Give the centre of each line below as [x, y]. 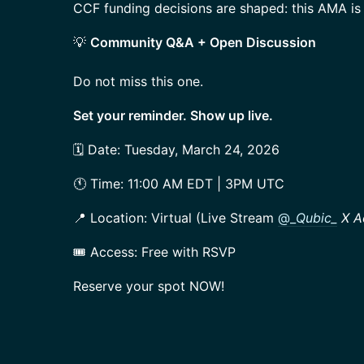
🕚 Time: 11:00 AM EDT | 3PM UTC [179, 184]
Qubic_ [316, 218]
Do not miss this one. [138, 81]
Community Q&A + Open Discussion [203, 42]
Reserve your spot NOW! [149, 286]
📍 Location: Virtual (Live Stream [175, 218]
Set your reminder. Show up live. [173, 115]
